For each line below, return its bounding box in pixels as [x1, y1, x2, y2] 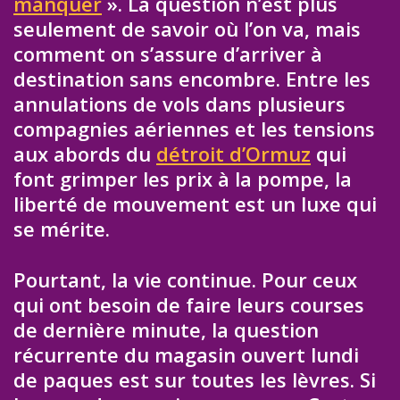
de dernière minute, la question [13, 315, 319, 343]
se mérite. [13, 214, 110, 242]
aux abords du [13, 139, 156, 167]
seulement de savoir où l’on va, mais [13, 14, 361, 42]
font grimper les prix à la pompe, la [13, 164, 352, 192]
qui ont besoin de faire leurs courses [13, 290, 364, 318]
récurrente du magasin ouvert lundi [13, 340, 359, 368]
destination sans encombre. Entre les [13, 64, 371, 92]
